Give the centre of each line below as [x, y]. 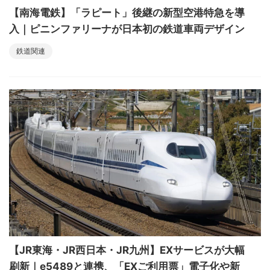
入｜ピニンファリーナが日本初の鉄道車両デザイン [127, 29]
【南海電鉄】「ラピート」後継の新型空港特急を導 [127, 12]
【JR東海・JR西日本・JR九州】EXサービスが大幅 [127, 250]
